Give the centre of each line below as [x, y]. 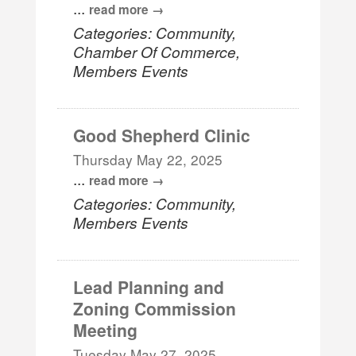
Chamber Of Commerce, [157, 51]
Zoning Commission [155, 308]
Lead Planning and [149, 286]
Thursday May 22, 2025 [148, 159]
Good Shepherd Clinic [162, 135]
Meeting [106, 329]
